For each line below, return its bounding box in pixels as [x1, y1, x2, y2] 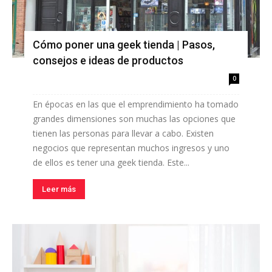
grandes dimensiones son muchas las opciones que [33, 113, 236, 125]
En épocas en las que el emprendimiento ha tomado [33, 98, 239, 110]
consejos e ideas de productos [33, 54, 183, 67]
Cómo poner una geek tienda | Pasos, [33, 38, 215, 52]
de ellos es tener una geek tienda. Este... [33, 157, 189, 169]
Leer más [42, 185, 76, 194]
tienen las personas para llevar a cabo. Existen [33, 127, 214, 140]
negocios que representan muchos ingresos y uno [33, 142, 229, 154]
